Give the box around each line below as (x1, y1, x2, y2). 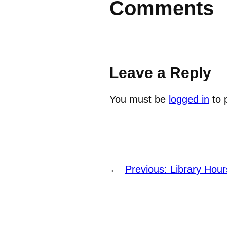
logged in (169, 94, 209, 105)
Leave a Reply (109, 64, 211, 82)
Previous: (125, 164, 170, 175)
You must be (109, 94, 169, 105)
